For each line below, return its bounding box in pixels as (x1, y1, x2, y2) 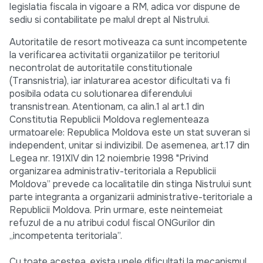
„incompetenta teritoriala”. (9, 230, 122, 242)
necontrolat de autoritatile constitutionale (9, 62, 193, 75)
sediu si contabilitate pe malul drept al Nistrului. (9, 14, 210, 26)
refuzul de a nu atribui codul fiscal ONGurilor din (9, 217, 215, 230)
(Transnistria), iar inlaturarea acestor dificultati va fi (9, 75, 230, 87)
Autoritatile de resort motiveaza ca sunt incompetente (9, 36, 247, 49)
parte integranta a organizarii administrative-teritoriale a (9, 191, 252, 204)
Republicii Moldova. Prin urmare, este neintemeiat (9, 204, 222, 217)
